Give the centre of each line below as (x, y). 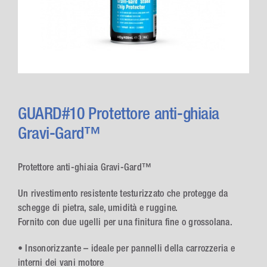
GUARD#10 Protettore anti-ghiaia (119, 113)
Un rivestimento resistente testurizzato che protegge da (123, 193)
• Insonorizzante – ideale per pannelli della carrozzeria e (126, 248)
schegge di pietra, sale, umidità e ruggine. (98, 207)
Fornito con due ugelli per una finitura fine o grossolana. (125, 222)
